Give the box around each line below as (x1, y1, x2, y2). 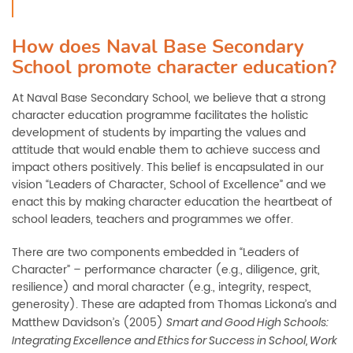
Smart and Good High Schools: (166, 314, 329, 330)
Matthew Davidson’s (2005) (12, 314, 166, 332)
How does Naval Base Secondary (12, 38, 304, 57)
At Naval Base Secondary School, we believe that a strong (12, 89, 325, 107)
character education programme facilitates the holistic (12, 106, 308, 124)
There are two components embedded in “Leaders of (12, 243, 299, 262)
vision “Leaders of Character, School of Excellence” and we (12, 176, 326, 194)
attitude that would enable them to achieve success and (12, 141, 320, 159)
